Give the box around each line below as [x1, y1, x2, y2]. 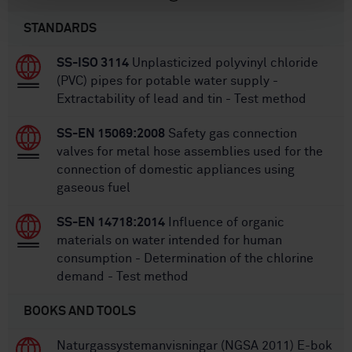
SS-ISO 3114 [57, 57, 129, 70]
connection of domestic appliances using [57, 163, 295, 177]
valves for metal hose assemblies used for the [57, 145, 323, 159]
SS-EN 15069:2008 [57, 127, 165, 141]
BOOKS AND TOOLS [24, 305, 136, 318]
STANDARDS [24, 22, 97, 35]
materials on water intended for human [57, 234, 282, 247]
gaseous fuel [57, 181, 130, 195]
